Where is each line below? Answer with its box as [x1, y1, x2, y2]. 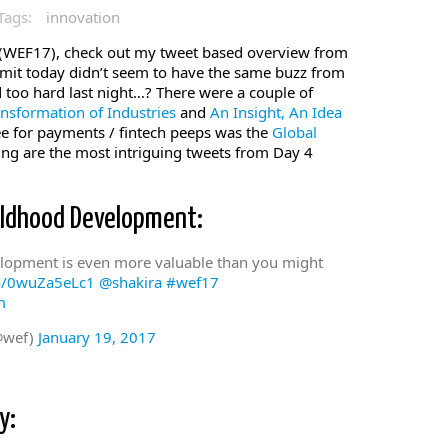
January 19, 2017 [38, 327, 156, 347]
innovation [46, 7, 120, 27]
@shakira [99, 272, 162, 292]
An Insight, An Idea [210, 102, 342, 122]
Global [272, 122, 317, 142]
